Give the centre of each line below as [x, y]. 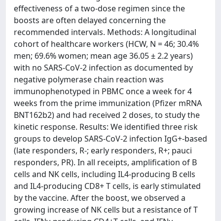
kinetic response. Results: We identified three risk [106, 127]
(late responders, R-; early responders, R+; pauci [103, 150]
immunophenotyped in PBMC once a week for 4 [103, 91]
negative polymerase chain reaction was [89, 79]
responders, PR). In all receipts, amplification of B [105, 162]
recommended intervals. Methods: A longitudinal [105, 32]
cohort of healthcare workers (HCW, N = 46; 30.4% [106, 44]
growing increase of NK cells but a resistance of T [106, 209]
